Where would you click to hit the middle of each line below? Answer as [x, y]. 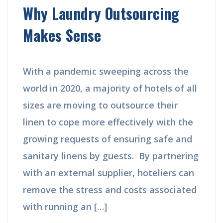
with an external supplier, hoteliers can [109, 172]
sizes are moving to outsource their [100, 105]
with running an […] [65, 206]
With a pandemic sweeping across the [106, 71]
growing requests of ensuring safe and [108, 139]
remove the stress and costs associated [110, 189]
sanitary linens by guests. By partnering [111, 156]
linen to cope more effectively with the [108, 122]
